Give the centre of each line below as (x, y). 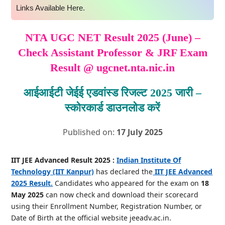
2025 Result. (32, 183)
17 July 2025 (139, 132)
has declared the (124, 172)
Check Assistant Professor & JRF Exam (113, 52)
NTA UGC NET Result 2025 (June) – (113, 37)
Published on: (89, 132)
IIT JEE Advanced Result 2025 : (63, 160)
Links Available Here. (51, 8)
